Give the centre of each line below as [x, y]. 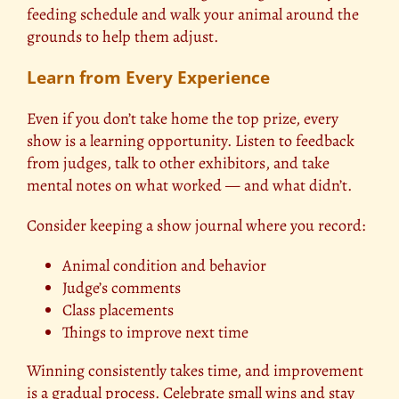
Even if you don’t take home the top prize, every [183, 118]
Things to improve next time [155, 332]
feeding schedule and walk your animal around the [193, 14]
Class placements [118, 309]
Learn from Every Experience [148, 77]
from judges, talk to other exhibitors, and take [178, 163]
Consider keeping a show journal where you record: [196, 225]
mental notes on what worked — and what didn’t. [189, 185]
